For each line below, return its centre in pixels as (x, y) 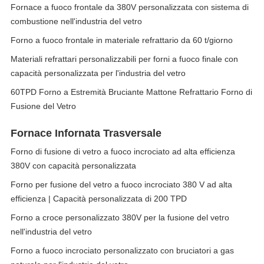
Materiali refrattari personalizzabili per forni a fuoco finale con (124, 59)
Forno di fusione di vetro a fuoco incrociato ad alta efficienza (123, 151)
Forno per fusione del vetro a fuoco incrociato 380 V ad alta (121, 184)
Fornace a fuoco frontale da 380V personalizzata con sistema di (130, 7)
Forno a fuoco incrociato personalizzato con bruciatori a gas (122, 250)
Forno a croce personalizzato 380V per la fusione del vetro (120, 217)
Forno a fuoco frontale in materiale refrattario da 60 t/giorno (122, 40)
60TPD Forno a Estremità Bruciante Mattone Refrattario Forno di (131, 92)
